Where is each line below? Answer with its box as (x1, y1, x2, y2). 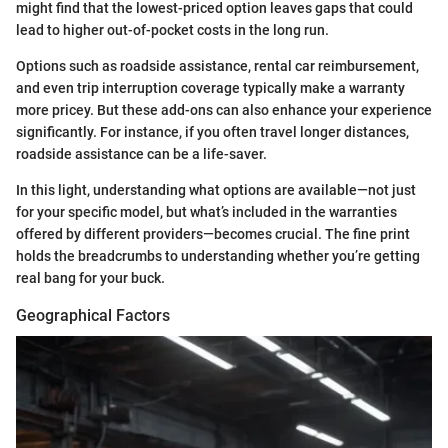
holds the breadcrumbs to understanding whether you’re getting (16, 247, 420, 264)
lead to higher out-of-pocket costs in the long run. (16, 21, 329, 38)
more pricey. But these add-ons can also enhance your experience (16, 101, 432, 118)
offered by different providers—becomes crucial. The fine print (16, 225, 410, 242)
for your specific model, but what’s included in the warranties (16, 203, 397, 220)
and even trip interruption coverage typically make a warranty (16, 79, 405, 96)
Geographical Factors (16, 305, 170, 325)
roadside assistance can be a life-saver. (16, 145, 267, 162)
